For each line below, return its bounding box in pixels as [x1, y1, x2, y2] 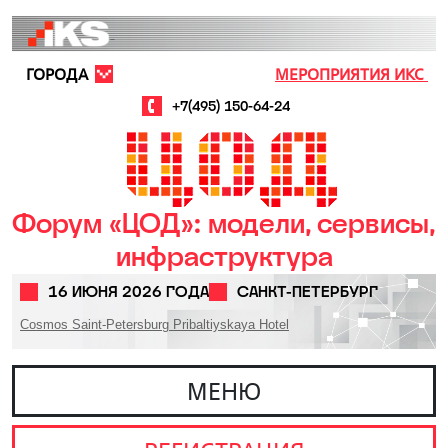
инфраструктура [115, 239, 333, 273]
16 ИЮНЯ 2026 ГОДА [48, 282, 209, 301]
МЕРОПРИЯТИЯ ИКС [275, 63, 428, 85]
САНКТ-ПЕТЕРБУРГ [237, 282, 378, 301]
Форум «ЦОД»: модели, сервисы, [12, 206, 436, 240]
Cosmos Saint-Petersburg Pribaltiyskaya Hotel [20, 317, 289, 332]
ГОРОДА [26, 63, 88, 85]
